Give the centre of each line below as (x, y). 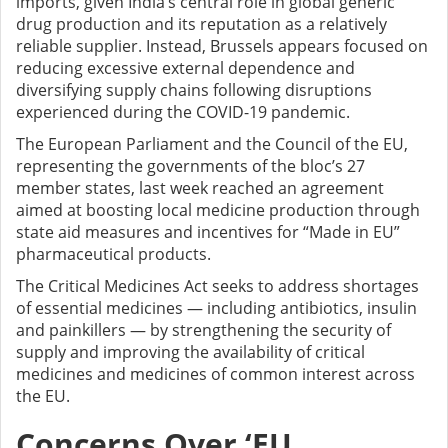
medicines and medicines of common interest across (215, 374)
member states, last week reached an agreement (200, 188)
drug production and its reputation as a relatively (201, 24)
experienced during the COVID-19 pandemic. (183, 112)
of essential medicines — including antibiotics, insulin (216, 308)
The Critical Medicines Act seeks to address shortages (217, 286)
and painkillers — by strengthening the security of (203, 330)
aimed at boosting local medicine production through (218, 210)
